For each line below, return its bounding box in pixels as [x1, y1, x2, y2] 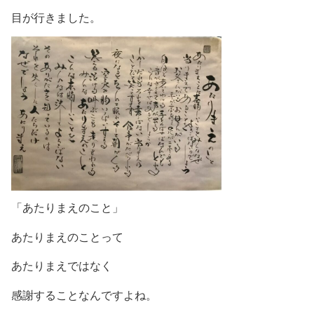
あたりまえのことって [11, 231, 123, 243]
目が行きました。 [11, 12, 101, 25]
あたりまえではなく [11, 260, 112, 273]
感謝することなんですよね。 [11, 289, 157, 302]
